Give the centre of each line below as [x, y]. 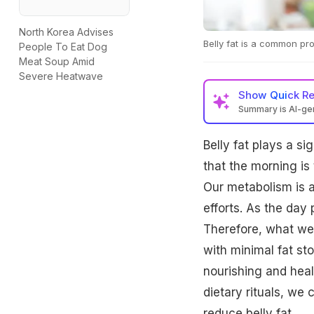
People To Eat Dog [63, 47]
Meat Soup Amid [57, 62]
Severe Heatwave [61, 76]
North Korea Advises [66, 32]
